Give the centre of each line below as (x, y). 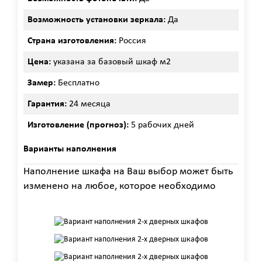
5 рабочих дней (163, 125)
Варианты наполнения (70, 149)
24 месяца (90, 104)
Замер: (43, 83)
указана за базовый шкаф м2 (112, 62)
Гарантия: (48, 104)
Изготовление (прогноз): (79, 125)
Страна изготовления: (72, 41)
